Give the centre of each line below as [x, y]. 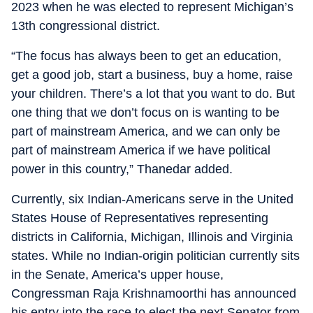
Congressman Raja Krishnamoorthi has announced [154, 293]
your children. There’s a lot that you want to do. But [153, 94]
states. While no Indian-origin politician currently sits [155, 256]
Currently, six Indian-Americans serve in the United [152, 199]
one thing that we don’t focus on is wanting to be [145, 112]
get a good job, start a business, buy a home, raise [152, 75]
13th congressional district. [86, 26]
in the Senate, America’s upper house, [117, 275]
